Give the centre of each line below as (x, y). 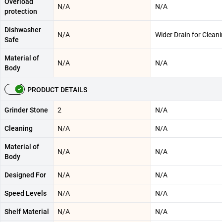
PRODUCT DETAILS (57, 90)
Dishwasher (23, 30)
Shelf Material (27, 212)
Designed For (25, 175)
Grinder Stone (26, 110)
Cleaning (19, 129)
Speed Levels (26, 194)
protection (21, 12)
